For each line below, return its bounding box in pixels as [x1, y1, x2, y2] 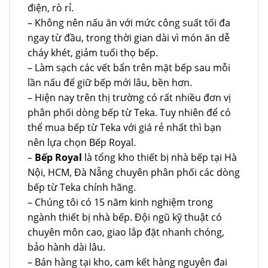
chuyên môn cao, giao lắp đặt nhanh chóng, [28, 225, 224, 239]
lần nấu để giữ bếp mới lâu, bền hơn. [28, 75, 192, 89]
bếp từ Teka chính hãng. [28, 180, 136, 194]
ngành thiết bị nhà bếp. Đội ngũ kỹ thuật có [28, 210, 222, 224]
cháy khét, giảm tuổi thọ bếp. [28, 45, 158, 59]
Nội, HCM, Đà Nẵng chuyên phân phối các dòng [28, 165, 240, 179]
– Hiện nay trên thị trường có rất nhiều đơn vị [28, 90, 231, 104]
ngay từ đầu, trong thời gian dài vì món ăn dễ [28, 31, 230, 44]
